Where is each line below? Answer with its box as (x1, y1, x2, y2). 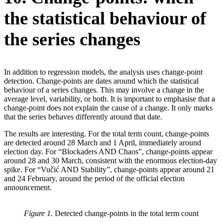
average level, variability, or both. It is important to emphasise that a (4, 94, 215, 103)
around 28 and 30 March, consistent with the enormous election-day (4, 156, 217, 165)
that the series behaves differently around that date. (4, 112, 162, 121)
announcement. (4, 183, 52, 192)
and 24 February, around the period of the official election (4, 174, 185, 183)
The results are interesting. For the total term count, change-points (4, 129, 209, 138)
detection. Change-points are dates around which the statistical (4, 76, 199, 85)
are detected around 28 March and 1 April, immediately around (4, 138, 201, 147)
